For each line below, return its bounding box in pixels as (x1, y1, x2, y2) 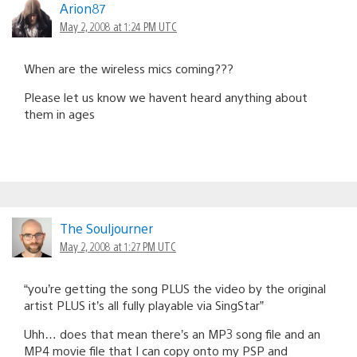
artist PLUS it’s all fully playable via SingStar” (24, 296, 264, 312)
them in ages (24, 105, 95, 121)
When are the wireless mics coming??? (24, 60, 233, 76)
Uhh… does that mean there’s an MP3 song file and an (24, 325, 320, 341)
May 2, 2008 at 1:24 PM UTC (60, 18, 177, 33)
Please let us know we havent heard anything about (24, 88, 308, 104)
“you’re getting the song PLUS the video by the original (24, 280, 326, 296)
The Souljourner (60, 219, 153, 237)
